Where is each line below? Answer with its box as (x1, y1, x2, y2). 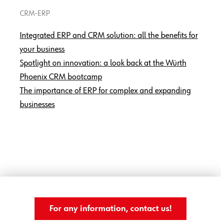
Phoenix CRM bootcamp (20, 73, 102, 82)
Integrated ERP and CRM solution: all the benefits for (20, 31, 198, 40)
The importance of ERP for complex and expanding (20, 86, 191, 96)
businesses (20, 100, 55, 110)
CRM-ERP (20, 10, 50, 18)
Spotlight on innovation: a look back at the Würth (20, 59, 186, 68)
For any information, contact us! (49, 204, 172, 214)
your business (20, 45, 65, 54)
